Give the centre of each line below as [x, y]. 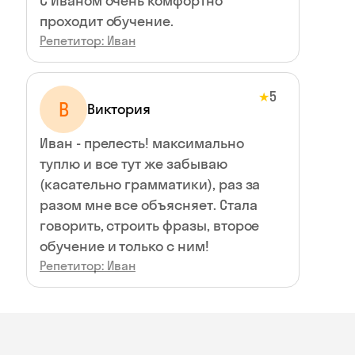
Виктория [119, 109]
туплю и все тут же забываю [134, 164]
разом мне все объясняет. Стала [149, 205]
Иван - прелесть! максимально [142, 143]
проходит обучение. [107, 21]
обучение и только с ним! [124, 246]
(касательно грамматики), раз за [150, 184]
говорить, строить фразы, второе [150, 225]
